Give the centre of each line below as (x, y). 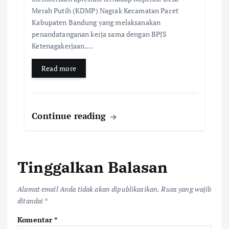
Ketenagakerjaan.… (62, 46)
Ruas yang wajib (186, 189)
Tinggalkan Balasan (93, 167)
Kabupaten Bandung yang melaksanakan (96, 22)
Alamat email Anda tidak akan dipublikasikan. (89, 189)
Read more (59, 68)
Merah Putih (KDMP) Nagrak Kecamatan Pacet (105, 11)
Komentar (36, 219)
